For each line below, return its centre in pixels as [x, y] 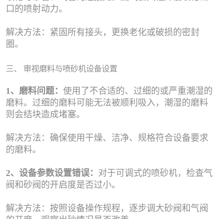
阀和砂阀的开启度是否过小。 [63, 185]
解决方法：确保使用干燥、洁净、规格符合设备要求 [107, 138]
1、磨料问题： [34, 91]
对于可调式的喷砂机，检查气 [155, 173]
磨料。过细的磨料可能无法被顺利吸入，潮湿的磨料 [107, 102]
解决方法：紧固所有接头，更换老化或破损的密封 [103, 32]
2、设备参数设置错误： [52, 173]
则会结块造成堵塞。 [45, 114]
